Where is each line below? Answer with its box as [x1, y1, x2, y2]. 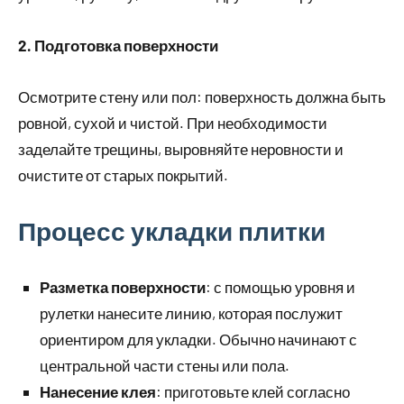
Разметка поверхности [40, 278, 206, 297]
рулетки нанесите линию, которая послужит [40, 304, 343, 323]
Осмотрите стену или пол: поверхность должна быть [18, 87, 386, 106]
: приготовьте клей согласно [156, 382, 350, 401]
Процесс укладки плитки [18, 216, 326, 247]
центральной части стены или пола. [40, 356, 289, 375]
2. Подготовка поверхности [18, 36, 218, 55]
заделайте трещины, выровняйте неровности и [18, 140, 344, 159]
